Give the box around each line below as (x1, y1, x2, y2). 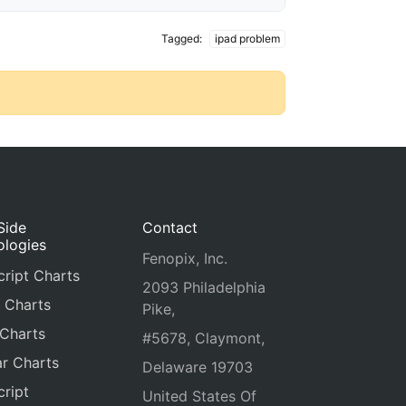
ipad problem (214, 32, 280, 45)
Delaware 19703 (141, 358, 253, 376)
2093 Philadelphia (141, 278, 266, 296)
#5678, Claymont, (141, 329, 265, 347)
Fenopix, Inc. (141, 249, 227, 267)
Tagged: (160, 32, 205, 45)
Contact (141, 218, 198, 237)
